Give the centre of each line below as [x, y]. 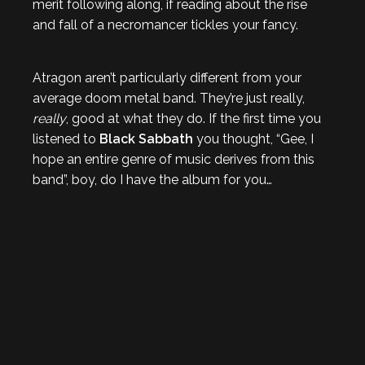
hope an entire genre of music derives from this [174, 159]
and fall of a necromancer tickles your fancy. [165, 25]
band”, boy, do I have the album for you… [152, 180]
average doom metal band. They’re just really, [169, 98]
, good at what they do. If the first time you [193, 119]
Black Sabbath [146, 139]
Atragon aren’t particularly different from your [167, 78]
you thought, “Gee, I [253, 139]
